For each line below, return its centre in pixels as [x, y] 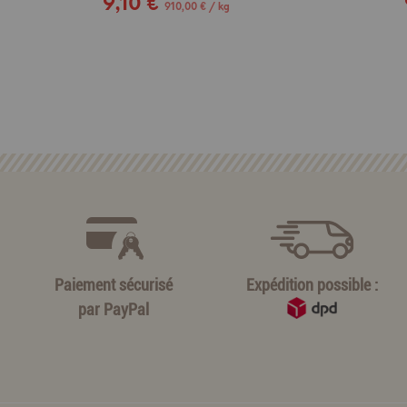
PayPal [126, 309]
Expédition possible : [312, 284]
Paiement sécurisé [113, 284]
